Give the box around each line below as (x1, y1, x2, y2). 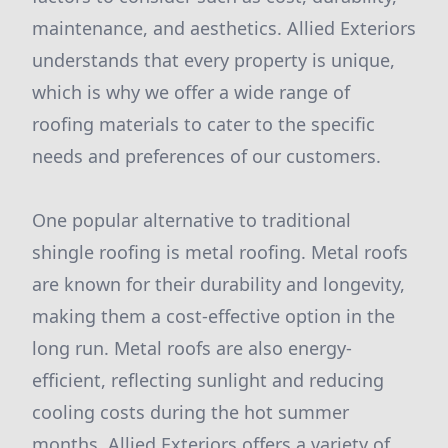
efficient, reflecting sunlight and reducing (32, 368, 384, 392)
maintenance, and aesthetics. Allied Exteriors (32, 16, 416, 40)
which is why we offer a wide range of (32, 80, 350, 104)
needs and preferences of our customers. (32, 144, 381, 168)
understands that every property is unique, (32, 48, 395, 72)
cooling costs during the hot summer (32, 400, 349, 424)
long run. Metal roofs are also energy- (32, 336, 352, 360)
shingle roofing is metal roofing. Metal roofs (32, 240, 408, 264)
